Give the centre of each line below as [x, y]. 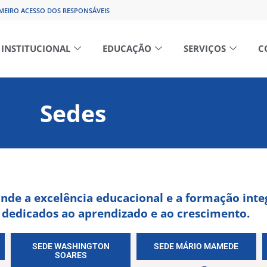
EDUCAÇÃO [127, 49]
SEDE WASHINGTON [71, 246]
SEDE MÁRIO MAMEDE [196, 246]
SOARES [71, 255]
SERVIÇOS [205, 49]
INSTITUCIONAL [36, 49]
